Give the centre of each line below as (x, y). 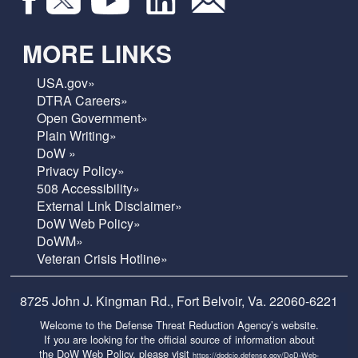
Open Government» (93, 117)
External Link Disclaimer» (110, 205)
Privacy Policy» (81, 170)
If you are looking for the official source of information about (179, 339)
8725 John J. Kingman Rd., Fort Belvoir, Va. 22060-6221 (179, 300)
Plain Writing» (77, 135)
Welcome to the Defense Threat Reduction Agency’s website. (179, 324)
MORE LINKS (97, 53)
